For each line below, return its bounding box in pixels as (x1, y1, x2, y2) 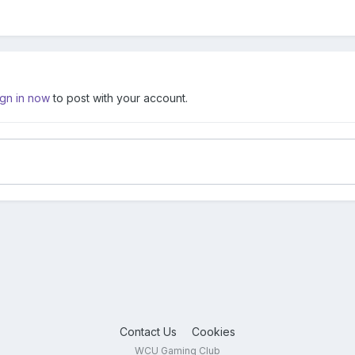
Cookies (192, 325, 235, 339)
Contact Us (120, 325, 177, 339)
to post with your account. (50, 91, 188, 105)
